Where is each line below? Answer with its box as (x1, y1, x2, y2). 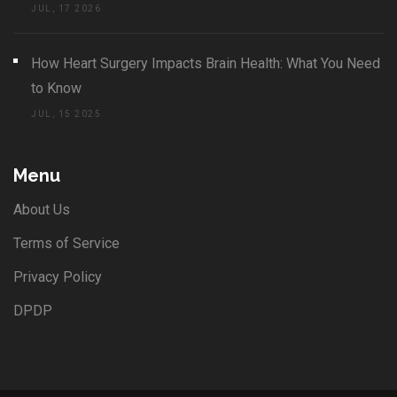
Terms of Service (13, 235, 120, 253)
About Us (13, 201, 70, 219)
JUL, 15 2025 (31, 109, 101, 120)
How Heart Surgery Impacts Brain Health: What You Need (31, 55, 380, 73)
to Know (31, 80, 82, 97)
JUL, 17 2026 (31, 4, 101, 14)
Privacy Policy (13, 269, 102, 286)
